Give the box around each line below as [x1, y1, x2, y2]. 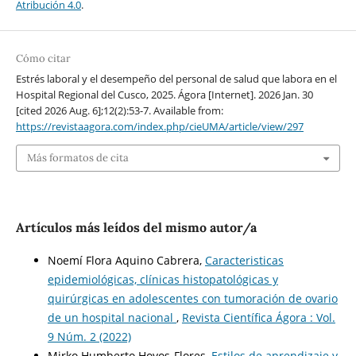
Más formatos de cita [26, 150, 129, 164]
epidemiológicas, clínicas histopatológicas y [47, 272, 278, 288]
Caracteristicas [204, 253, 284, 269]
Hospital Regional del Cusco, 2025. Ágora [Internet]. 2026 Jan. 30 [15, 87, 313, 102]
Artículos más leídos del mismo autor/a [15, 219, 257, 236]
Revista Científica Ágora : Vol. [181, 310, 335, 326]
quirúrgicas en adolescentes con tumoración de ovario [47, 291, 338, 307]
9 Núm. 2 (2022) [47, 329, 131, 345]
